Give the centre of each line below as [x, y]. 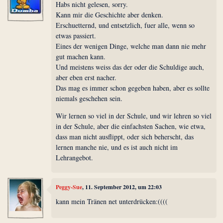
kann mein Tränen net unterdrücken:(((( [112, 202]
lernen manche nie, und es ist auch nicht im [117, 147]
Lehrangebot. [75, 158]
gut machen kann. [81, 57]
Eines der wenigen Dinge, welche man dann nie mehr [131, 46]
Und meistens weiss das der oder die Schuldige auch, [130, 67]
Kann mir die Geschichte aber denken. [110, 15]
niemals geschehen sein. [89, 99]
